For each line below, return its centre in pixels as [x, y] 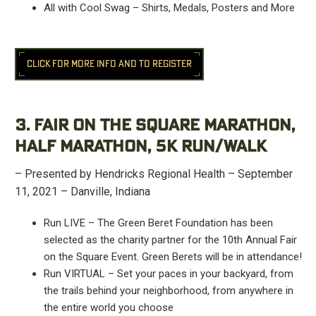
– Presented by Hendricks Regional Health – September [153, 174]
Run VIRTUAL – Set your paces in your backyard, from [168, 273]
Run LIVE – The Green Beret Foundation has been [158, 223]
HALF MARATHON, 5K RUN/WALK [140, 147]
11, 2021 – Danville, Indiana [82, 191]
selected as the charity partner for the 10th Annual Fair [170, 239]
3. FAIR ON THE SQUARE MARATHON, [154, 126]
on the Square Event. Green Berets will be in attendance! [172, 256]
